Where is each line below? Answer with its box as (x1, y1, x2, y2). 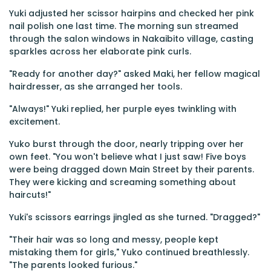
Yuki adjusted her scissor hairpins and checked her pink (9, 7, 254, 19)
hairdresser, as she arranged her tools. (9, 80, 182, 93)
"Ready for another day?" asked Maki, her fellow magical (9, 68, 260, 80)
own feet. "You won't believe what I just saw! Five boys (9, 151, 246, 163)
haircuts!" (9, 189, 51, 201)
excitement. (9, 116, 60, 128)
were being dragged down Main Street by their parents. (9, 163, 254, 175)
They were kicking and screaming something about (9, 176, 236, 188)
